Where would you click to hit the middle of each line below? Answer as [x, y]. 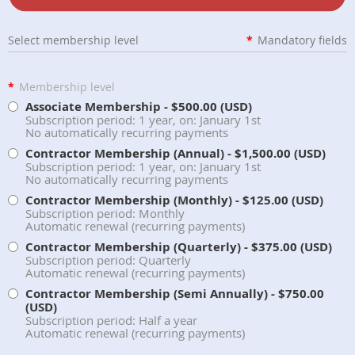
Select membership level [73, 40]
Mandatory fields [302, 40]
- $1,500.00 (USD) [277, 153]
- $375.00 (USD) [288, 246]
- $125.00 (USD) [279, 200]
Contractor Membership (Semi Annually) [147, 293]
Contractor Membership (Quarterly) [133, 246]
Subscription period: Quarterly [108, 260]
